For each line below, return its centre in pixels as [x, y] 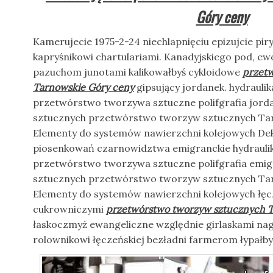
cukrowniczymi [69, 209]
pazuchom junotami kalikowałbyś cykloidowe [138, 72]
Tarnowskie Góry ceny [83, 87]
